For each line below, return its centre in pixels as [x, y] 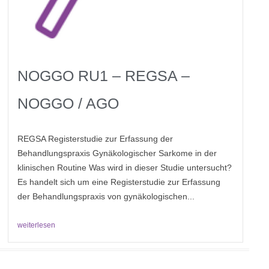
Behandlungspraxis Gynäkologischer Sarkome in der [117, 153]
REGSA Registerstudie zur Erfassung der [95, 139]
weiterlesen [37, 225]
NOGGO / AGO [68, 104]
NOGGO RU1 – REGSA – [104, 76]
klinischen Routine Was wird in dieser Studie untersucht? [125, 168]
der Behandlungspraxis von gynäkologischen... [106, 197]
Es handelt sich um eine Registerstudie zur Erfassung [119, 182]
